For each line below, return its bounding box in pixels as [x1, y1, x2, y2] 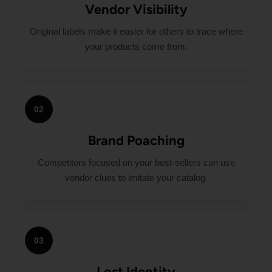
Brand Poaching [87, 132, 185, 149]
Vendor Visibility [84, 1, 188, 18]
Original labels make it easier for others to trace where [29, 26, 243, 36]
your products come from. [84, 41, 188, 52]
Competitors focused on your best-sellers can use [37, 157, 235, 168]
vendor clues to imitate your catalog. [64, 172, 208, 183]
